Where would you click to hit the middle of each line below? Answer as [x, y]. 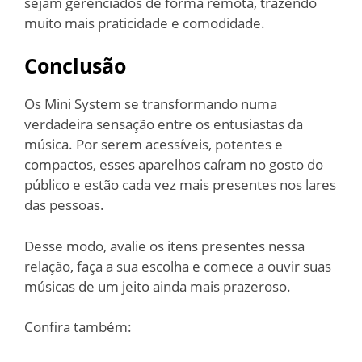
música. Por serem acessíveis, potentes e [154, 144]
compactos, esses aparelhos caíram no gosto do [174, 164]
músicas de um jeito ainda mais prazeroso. [158, 286]
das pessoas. [64, 205]
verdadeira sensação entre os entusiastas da [164, 124]
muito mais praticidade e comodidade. [145, 23]
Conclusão [78, 65]
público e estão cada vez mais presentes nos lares [180, 185]
